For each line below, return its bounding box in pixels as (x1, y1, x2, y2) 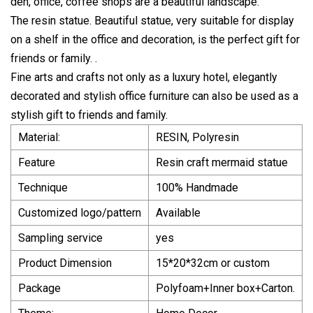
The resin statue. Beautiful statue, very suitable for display (10, 13, 294, 27)
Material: (18, 130, 60, 144)
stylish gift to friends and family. (10, 108, 168, 122)
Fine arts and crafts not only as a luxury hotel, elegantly (10, 70, 277, 84)
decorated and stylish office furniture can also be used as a (10, 89, 298, 103)
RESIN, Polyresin (156, 130, 239, 144)
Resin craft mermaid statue (156, 155, 288, 169)
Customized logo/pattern (18, 205, 141, 219)
